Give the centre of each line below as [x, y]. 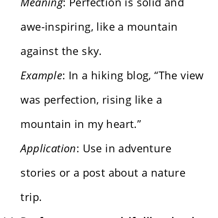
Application [48, 148]
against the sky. [61, 50]
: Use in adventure [124, 148]
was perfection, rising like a [91, 99]
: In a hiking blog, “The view [133, 75]
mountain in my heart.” [81, 123]
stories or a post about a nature [103, 172]
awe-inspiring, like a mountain [99, 26]
